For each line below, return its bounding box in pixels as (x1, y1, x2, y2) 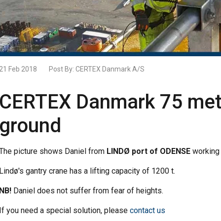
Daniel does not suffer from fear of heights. (11, 186, 163, 196)
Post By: (48, 65, 75, 74)
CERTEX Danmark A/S (75, 65, 145, 74)
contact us (129, 206, 165, 216)
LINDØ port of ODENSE (104, 147, 190, 156)
